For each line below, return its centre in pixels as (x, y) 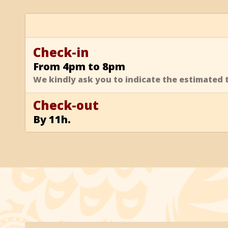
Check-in (61, 52)
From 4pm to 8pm (79, 66)
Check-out (66, 105)
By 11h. (52, 119)
